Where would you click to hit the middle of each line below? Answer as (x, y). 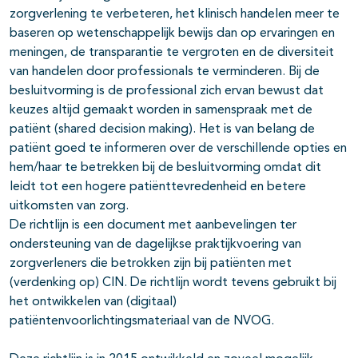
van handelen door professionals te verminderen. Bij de (165, 72)
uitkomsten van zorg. (69, 207)
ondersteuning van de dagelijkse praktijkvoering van (155, 245)
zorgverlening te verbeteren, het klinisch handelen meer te (175, 15)
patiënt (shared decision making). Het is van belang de (162, 130)
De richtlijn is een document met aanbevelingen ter (153, 226)
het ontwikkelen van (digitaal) (93, 302)
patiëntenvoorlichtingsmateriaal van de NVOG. (142, 322)
